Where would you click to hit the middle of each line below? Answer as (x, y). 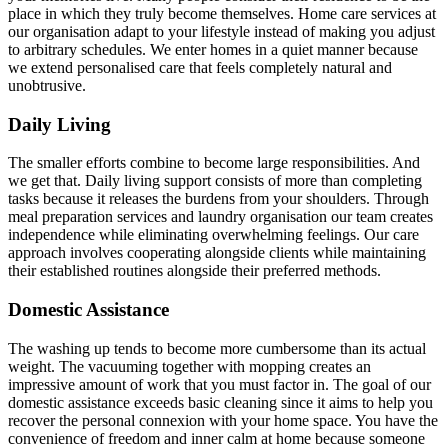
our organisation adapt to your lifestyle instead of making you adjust (221, 31)
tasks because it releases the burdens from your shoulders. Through (218, 199)
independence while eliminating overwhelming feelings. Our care (213, 235)
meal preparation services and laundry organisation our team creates (220, 217)
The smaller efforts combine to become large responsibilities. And (214, 163)
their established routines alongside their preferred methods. (194, 271)
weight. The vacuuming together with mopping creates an (189, 366)
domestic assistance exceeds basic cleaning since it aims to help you (220, 402)
